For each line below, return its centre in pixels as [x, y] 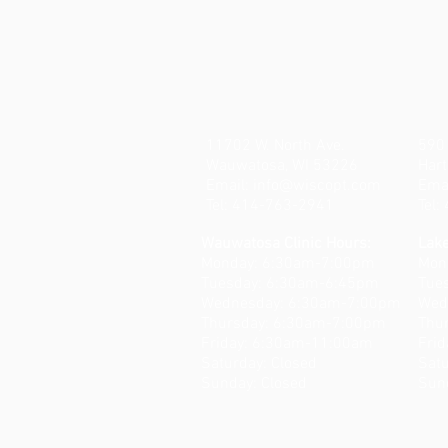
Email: [229, 186]
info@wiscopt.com [317, 186]
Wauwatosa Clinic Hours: [286, 244]
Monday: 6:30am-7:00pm [288, 264]
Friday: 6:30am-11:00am [289, 344]
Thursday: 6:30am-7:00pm [293, 324]
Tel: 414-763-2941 [270, 206]
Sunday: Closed [254, 384]
